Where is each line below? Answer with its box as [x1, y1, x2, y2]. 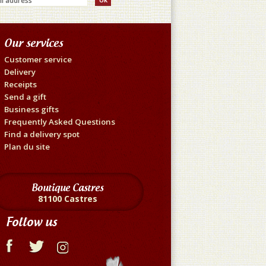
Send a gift [4, 91, 46, 102]
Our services [4, 36, 63, 50]
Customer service [4, 53, 72, 65]
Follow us [6, 214, 57, 229]
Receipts [4, 78, 37, 90]
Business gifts [4, 103, 59, 115]
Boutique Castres [31, 180, 103, 194]
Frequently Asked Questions [4, 116, 115, 127]
